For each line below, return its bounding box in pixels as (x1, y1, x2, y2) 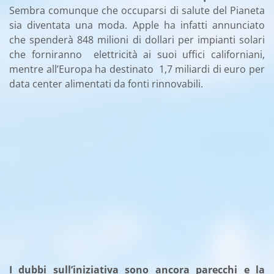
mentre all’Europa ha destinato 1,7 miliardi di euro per (9, 62, 265, 76)
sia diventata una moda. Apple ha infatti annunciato (9, 18, 265, 32)
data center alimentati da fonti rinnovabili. (9, 76, 203, 91)
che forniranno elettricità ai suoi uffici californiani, (9, 47, 265, 61)
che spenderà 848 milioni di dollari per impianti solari (9, 32, 265, 46)
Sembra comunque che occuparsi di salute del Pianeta (9, 3, 265, 17)
